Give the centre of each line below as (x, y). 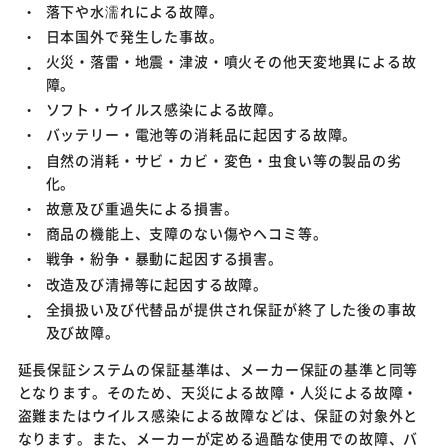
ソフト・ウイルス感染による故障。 (164, 109)
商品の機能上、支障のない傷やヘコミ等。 (186, 233)
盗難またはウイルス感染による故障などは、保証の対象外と (218, 414)
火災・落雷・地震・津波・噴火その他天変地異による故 (231, 60)
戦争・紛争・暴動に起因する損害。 (164, 258)
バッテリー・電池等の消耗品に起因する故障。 (201, 134)
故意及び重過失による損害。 (142, 207)
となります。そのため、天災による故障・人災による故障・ (218, 391)
